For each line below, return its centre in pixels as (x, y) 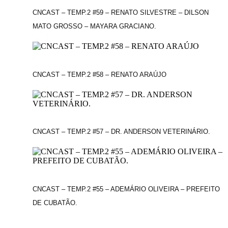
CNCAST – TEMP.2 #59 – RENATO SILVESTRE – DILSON (120, 12)
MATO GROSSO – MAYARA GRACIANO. (94, 26)
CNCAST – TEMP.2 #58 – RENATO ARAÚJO (99, 74)
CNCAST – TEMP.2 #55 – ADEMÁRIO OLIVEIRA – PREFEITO (126, 189)
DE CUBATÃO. (55, 203)
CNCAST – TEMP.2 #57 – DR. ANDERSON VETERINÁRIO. (121, 132)
